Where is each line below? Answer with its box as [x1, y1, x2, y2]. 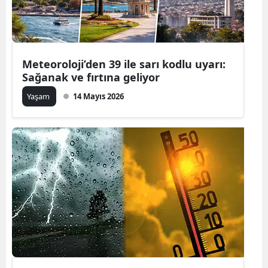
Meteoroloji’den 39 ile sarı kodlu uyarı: [22, 56, 226, 71]
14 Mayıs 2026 [73, 90, 124, 102]
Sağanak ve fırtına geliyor [22, 69, 160, 84]
